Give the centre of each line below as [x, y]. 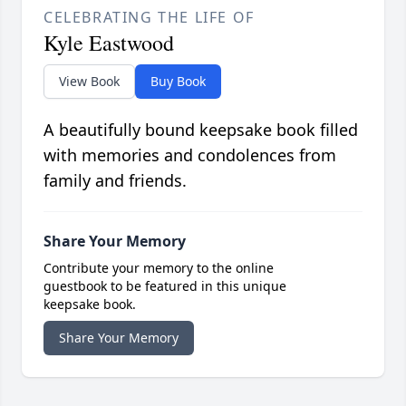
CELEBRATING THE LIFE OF [149, 18]
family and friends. [115, 181]
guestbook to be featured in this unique [165, 286]
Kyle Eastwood [109, 43]
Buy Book [178, 82]
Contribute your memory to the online [159, 268]
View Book [89, 82]
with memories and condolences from [190, 155]
